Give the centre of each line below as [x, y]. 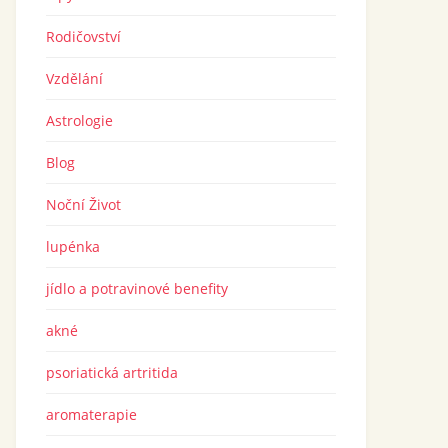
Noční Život [83, 204]
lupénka [73, 246]
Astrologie [79, 120]
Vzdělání [74, 78]
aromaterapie [91, 414]
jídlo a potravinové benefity [137, 288]
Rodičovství [83, 36]
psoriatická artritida [112, 372]
